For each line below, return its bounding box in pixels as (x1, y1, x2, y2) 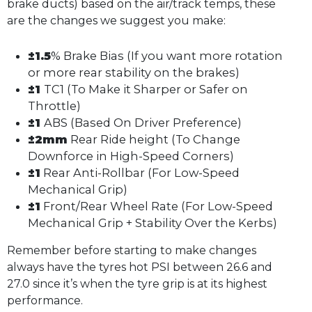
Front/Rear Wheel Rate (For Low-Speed (40, 199, 273, 214)
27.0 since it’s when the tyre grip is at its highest (7, 277, 267, 291)
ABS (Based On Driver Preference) (44, 116, 242, 130)
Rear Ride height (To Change (68, 132, 240, 147)
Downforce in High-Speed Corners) (28, 149, 234, 164)
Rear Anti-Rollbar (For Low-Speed (40, 166, 240, 180)
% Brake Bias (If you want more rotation (51, 49, 283, 63)
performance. (7, 294, 83, 308)
